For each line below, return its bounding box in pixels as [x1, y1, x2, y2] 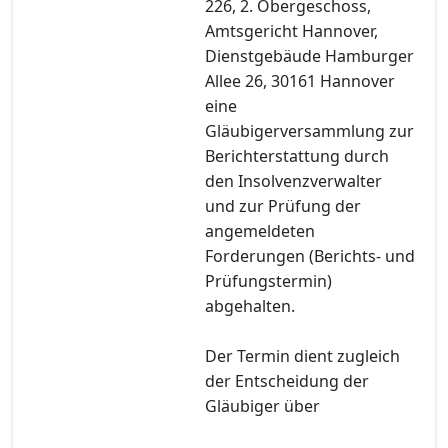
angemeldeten [205, 219, 315, 242]
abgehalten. [205, 294, 295, 317]
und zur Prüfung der [205, 194, 361, 217]
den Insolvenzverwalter [205, 169, 382, 192]
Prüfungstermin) [205, 269, 332, 292]
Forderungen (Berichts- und [205, 244, 415, 267]
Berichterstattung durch [205, 144, 389, 167]
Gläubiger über [205, 394, 320, 417]
